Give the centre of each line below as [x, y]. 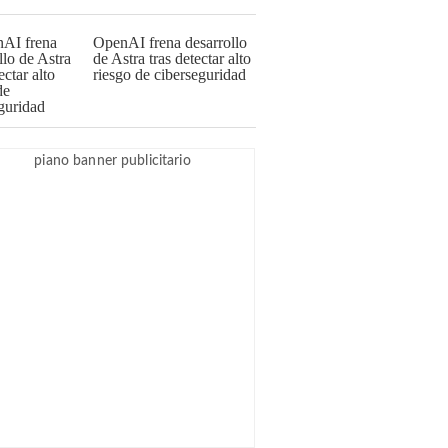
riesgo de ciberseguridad [169, 74]
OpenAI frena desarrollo [170, 42]
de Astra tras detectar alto [172, 58]
